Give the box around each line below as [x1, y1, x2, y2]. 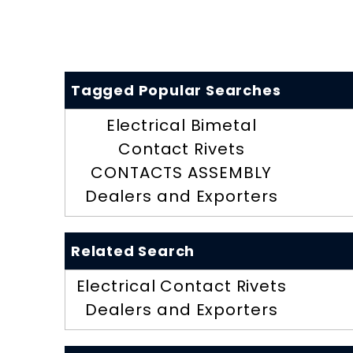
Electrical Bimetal [106, 114, 257, 137]
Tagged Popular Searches [71, 80, 281, 101]
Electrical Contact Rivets [76, 275, 287, 298]
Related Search [71, 241, 195, 262]
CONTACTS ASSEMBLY [91, 162, 273, 184]
